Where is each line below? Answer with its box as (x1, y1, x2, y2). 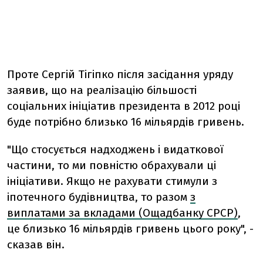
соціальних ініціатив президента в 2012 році (7, 99, 240, 113)
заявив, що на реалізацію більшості (7, 83, 197, 97)
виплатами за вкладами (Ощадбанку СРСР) (7, 206, 238, 220)
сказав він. (7, 238, 65, 251)
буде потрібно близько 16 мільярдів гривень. (7, 115, 244, 129)
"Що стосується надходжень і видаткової (7, 143, 224, 156)
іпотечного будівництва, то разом (7, 190, 190, 204)
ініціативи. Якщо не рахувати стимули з (7, 174, 217, 188)
